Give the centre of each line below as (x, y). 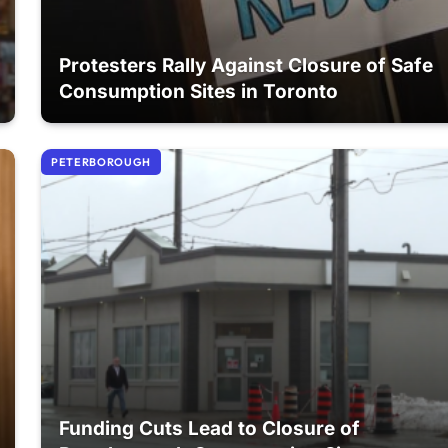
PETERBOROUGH (101, 162)
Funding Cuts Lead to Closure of (210, 429)
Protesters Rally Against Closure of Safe (246, 65)
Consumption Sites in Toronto (199, 91)
